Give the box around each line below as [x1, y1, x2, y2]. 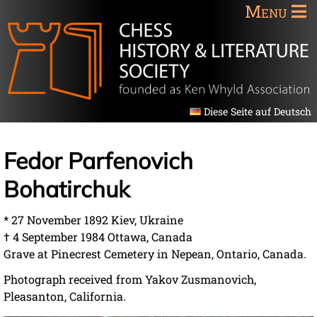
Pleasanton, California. [4, 288, 126, 304]
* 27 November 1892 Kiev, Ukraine [4, 212, 183, 227]
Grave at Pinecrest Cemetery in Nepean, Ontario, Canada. [4, 246, 306, 261]
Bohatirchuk [4, 174, 129, 203]
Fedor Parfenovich [4, 146, 193, 175]
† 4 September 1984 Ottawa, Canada [4, 229, 192, 244]
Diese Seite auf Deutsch [204, 104, 311, 118]
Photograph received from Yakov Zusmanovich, [4, 271, 256, 287]
